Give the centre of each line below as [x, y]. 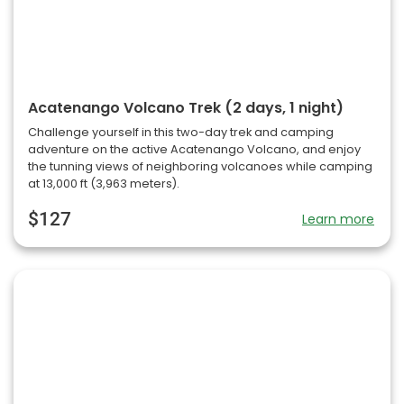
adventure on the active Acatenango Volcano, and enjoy [194, 149]
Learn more [338, 219]
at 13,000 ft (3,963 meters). [104, 183]
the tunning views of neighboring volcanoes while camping [200, 166]
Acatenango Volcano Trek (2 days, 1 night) [186, 107]
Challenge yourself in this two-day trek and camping [181, 132]
